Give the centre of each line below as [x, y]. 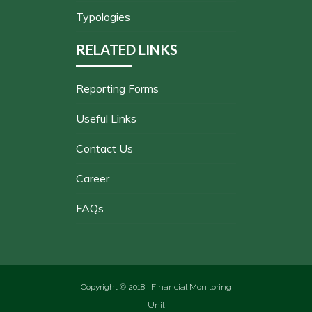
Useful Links [106, 118]
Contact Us [104, 148]
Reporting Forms [117, 88]
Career [93, 178]
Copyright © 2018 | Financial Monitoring [156, 287]
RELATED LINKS [127, 49]
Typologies [103, 17]
